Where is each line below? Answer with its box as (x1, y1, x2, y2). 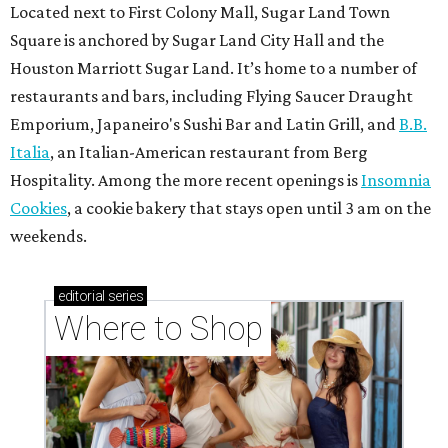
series (104, 287, 144, 304)
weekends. (10, 225, 87, 246)
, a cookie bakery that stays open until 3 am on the (67, 197, 431, 218)
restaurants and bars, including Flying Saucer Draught (10, 85, 413, 106)
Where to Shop (54, 308, 263, 348)
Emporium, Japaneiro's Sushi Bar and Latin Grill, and (10, 113, 399, 134)
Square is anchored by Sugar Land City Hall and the (10, 29, 384, 50)
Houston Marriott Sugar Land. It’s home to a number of (10, 57, 417, 78)
